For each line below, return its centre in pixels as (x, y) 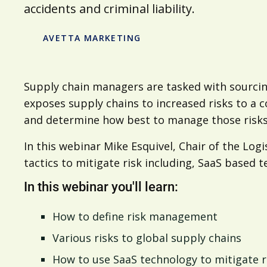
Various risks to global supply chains (147, 238)
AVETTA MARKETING (92, 38)
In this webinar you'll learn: (101, 187)
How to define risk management (135, 216)
